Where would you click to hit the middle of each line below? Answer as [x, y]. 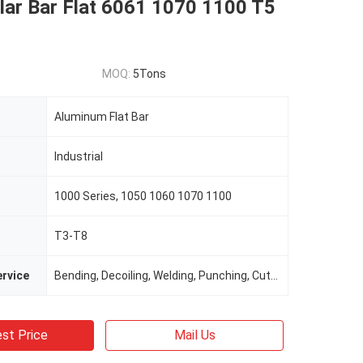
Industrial [79, 156]
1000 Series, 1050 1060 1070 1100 [143, 196]
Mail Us [194, 335]
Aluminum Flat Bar [102, 117]
